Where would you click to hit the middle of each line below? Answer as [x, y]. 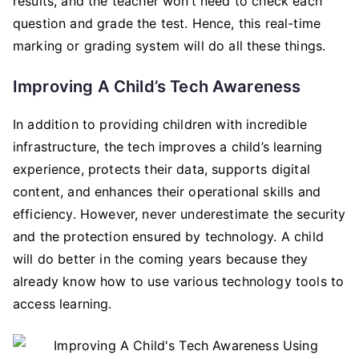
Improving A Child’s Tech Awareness [157, 86]
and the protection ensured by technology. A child [168, 236]
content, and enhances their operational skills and [167, 192]
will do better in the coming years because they [161, 259]
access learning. [63, 304]
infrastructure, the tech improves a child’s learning [168, 147]
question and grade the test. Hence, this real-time [167, 23]
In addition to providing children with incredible [160, 124]
